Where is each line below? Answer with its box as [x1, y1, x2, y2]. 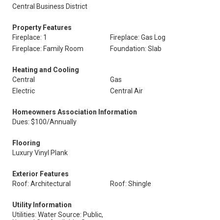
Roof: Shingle [110, 180, 151, 188]
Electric [12, 87, 35, 95]
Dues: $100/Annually [12, 118, 77, 126]
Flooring [12, 139, 40, 147]
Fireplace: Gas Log [110, 33, 165, 41]
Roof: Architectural [12, 180, 71, 188]
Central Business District [12, 2, 87, 10]
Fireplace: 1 [12, 33, 47, 41]
